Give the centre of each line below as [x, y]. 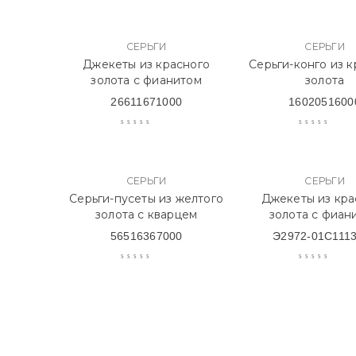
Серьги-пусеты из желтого [147, 199]
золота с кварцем [147, 215]
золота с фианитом [146, 80]
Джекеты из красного [147, 64]
